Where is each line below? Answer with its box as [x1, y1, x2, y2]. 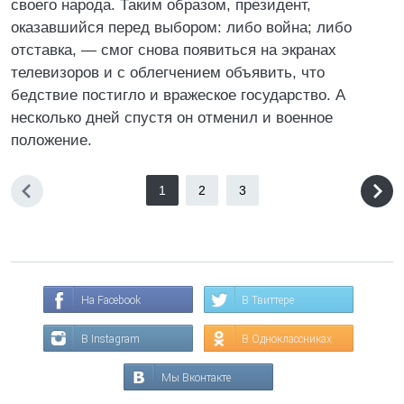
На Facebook [81, 294, 141, 307]
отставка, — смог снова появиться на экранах [11, 41, 336, 59]
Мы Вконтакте [161, 372, 231, 384]
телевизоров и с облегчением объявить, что [11, 64, 325, 81]
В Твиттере [242, 294, 294, 307]
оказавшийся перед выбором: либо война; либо [11, 19, 352, 36]
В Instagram [81, 333, 140, 345]
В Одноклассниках [242, 333, 332, 345]
